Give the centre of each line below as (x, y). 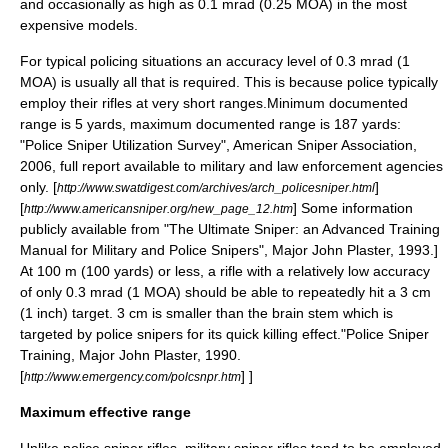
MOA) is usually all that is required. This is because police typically (229, 82)
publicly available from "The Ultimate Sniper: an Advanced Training (230, 229)
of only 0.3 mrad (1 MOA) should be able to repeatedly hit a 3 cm (225, 292)
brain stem (305, 313)
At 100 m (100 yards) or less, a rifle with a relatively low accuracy (225, 271)
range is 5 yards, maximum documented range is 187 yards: (210, 124)
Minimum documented (337, 103)
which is (366, 313)
